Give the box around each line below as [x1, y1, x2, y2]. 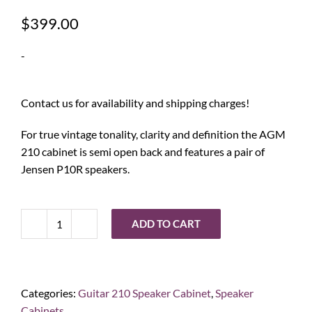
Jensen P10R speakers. [21, 162, 130, 176]
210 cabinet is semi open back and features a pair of [21, 145, 265, 159]
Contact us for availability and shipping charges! [21, 96, 249, 110]
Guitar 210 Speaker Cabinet [78, 286, 211, 300]
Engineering [58, 242, 116, 256]
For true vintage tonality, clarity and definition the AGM [21, 127, 286, 141]
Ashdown [58, 225, 104, 239]
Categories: [21, 286, 78, 300]
